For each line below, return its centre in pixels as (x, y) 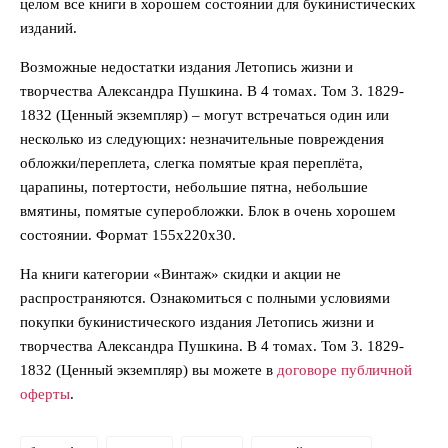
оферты (45, 393)
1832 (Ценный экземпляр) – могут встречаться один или (204, 114)
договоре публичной (344, 369)
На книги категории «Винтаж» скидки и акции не (180, 273)
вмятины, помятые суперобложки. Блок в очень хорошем (208, 210)
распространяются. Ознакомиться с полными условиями (205, 297)
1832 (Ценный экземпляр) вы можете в (148, 369)
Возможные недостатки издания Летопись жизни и (186, 66)
